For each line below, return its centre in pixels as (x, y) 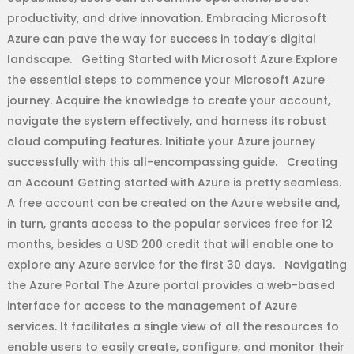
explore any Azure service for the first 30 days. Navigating (177, 265)
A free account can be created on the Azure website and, (173, 203)
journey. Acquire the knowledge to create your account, (168, 101)
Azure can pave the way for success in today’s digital (161, 39)
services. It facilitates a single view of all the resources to (173, 327)
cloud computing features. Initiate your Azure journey (161, 142)
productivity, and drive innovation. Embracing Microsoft (166, 19)
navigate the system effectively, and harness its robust (166, 121)
